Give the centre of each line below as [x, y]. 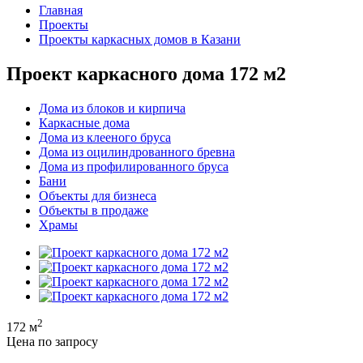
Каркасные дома [84, 122]
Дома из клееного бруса [105, 137]
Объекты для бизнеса [98, 195]
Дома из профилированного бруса [134, 166]
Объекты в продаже [94, 210]
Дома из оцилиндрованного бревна [137, 152]
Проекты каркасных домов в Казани [140, 39]
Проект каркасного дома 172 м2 [146, 73]
